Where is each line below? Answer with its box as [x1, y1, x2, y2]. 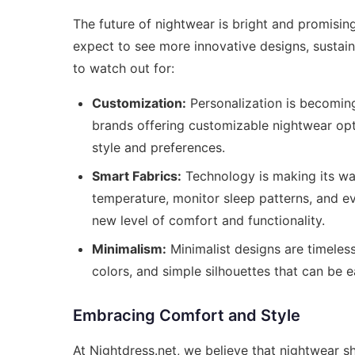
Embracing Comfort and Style [73, 305, 300, 325]
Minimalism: [92, 240, 166, 257]
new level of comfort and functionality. [92, 212, 325, 228]
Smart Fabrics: [92, 167, 181, 184]
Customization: [92, 94, 186, 111]
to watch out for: [73, 59, 174, 76]
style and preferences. [92, 139, 225, 155]
